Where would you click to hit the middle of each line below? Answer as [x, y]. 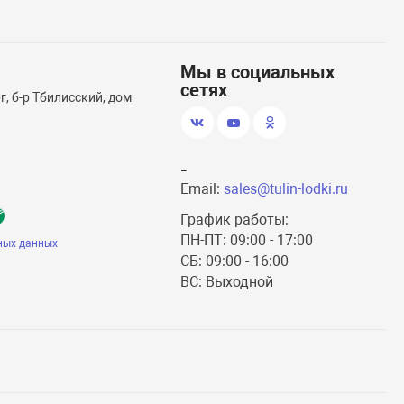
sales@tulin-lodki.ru [285, 189]
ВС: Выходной [226, 282]
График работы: [234, 220]
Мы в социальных [257, 73]
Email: [202, 189]
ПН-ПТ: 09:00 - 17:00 [246, 241]
